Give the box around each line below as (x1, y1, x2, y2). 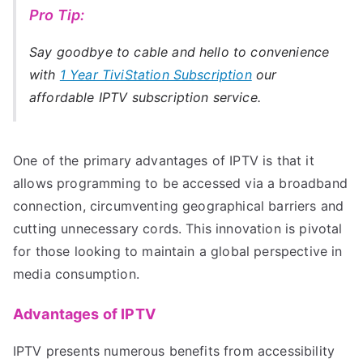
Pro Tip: (29, 6, 85, 23)
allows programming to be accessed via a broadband (13, 174, 348, 191)
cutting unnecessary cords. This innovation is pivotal (13, 220, 343, 237)
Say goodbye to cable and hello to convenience (29, 43, 330, 60)
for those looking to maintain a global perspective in (13, 242, 343, 259)
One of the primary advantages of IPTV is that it (13, 152, 314, 169)
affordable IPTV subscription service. (29, 88, 261, 105)
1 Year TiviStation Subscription (59, 66, 252, 83)
